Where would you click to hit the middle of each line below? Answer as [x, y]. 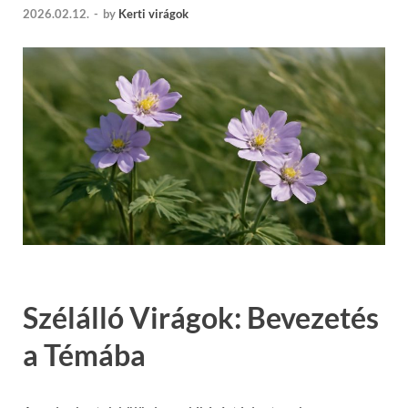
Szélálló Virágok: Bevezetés [201, 317]
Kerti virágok [153, 14]
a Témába [84, 354]
